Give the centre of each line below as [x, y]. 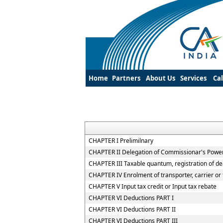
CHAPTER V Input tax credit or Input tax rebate [153, 186]
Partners [126, 78]
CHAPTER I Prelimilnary [121, 141]
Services [193, 78]
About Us [160, 78]
